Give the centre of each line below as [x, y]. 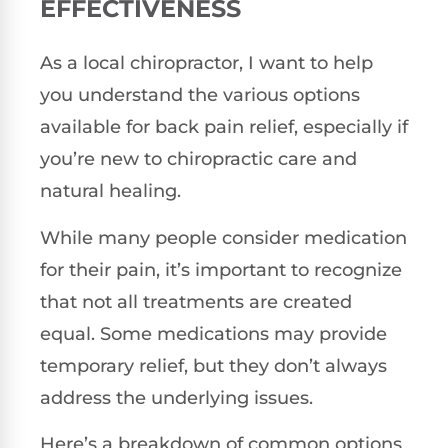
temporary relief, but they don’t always [213, 365]
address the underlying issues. [176, 397]
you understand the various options [200, 95]
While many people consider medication [223, 237]
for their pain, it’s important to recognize [221, 269]
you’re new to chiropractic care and [198, 159]
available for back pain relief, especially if [224, 127]
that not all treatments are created [196, 301]
